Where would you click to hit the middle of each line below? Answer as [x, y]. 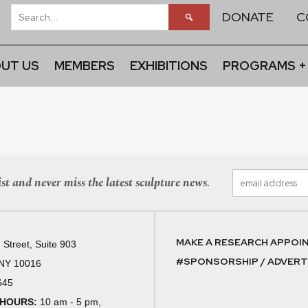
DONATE [247, 17]
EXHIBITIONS [168, 66]
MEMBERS [84, 66]
